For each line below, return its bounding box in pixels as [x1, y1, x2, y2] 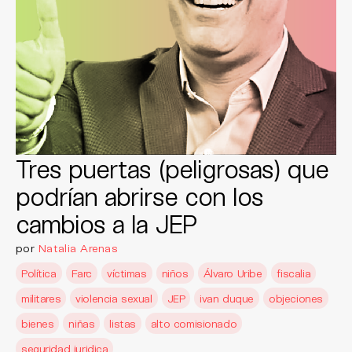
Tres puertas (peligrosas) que [16, 153, 329, 183]
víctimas [106, 266, 147, 280]
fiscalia [277, 266, 311, 280]
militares [21, 291, 61, 305]
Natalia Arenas [38, 241, 119, 255]
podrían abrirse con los [16, 181, 263, 211]
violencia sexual [75, 291, 152, 305]
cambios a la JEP [16, 208, 196, 238]
